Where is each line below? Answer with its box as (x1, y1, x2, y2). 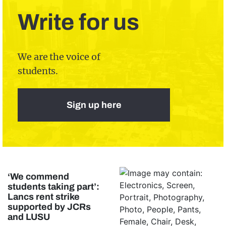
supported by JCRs (8, 202, 91, 212)
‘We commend (8, 172, 69, 182)
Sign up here (66, 99, 122, 110)
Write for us (18, 10, 139, 34)
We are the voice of (18, 51, 100, 63)
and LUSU (8, 212, 50, 222)
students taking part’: (8, 182, 99, 192)
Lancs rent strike (8, 192, 80, 202)
